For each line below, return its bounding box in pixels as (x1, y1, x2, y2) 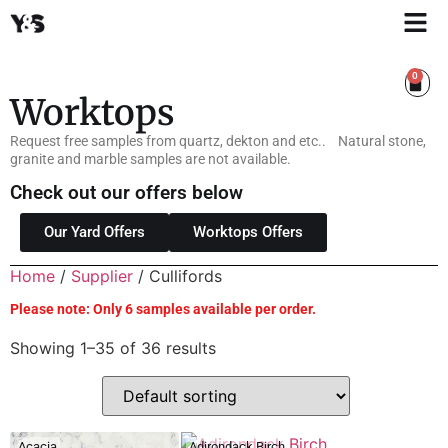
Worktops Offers (193, 223, 303, 242)
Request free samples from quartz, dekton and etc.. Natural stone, (10, 133, 426, 149)
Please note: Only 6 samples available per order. (10, 301, 316, 318)
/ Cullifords (133, 266, 222, 287)
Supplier (71, 266, 133, 287)
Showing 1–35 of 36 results (10, 337, 216, 358)
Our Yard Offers (44, 223, 145, 242)
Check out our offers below (10, 181, 243, 205)
